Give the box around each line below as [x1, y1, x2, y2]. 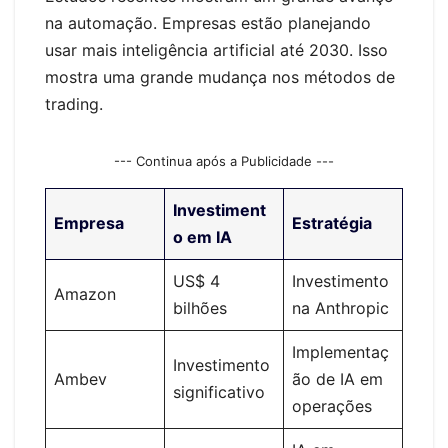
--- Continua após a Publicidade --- [114, 153, 334, 170]
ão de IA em [292, 368, 383, 389]
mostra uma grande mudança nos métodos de [45, 67, 395, 88]
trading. [45, 94, 103, 115]
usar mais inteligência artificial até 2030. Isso [45, 40, 388, 61]
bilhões [173, 297, 227, 318]
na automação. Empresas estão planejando [45, 13, 371, 34]
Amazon [54, 283, 116, 304]
